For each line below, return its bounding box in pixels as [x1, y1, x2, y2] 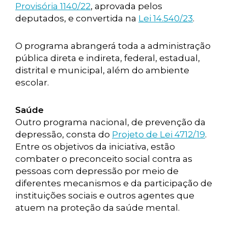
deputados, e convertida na [15, 13, 138, 23]
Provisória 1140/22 [15, 1, 91, 11]
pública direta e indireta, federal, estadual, [15, 53, 200, 63]
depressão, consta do [15, 129, 112, 139]
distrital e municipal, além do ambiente [15, 65, 189, 75]
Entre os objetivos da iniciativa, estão [15, 141, 175, 152]
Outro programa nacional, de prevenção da [15, 117, 206, 127]
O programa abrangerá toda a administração [15, 41, 211, 51]
